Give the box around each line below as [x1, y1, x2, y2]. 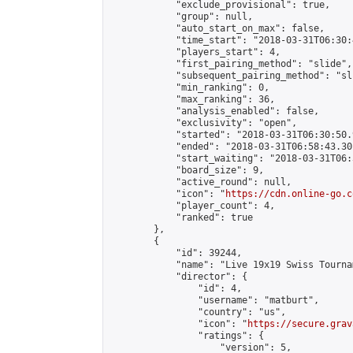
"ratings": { [110, 330, 264, 341]
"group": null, [110, 11, 253, 22]
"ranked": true [110, 212, 253, 223]
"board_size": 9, [110, 165, 264, 176]
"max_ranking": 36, [110, 94, 275, 105]
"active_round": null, [110, 176, 292, 188]
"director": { [110, 271, 247, 282]
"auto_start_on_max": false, [110, 23, 325, 34]
